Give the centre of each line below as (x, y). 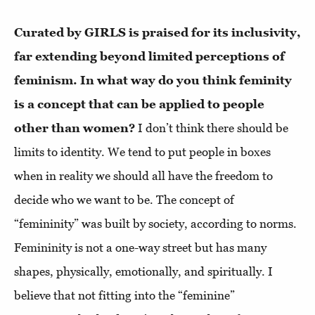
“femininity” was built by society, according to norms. (155, 224)
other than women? (75, 128)
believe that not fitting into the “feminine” (124, 295)
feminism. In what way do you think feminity (153, 80)
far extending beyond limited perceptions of (149, 56)
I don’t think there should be (212, 128)
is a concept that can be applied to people (139, 104)
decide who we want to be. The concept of (124, 200)
